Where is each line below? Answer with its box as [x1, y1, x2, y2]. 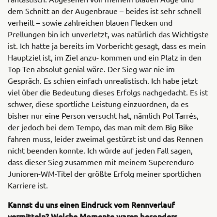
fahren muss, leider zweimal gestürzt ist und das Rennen [8, 134, 203, 143]
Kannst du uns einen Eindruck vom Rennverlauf [8, 199, 174, 210]
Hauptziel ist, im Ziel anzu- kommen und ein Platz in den [8, 52, 201, 62]
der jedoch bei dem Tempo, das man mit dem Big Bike [8, 122, 193, 132]
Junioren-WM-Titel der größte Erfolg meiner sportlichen [8, 169, 201, 178]
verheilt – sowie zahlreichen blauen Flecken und [8, 17, 172, 27]
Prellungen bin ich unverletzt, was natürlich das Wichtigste [8, 29, 209, 39]
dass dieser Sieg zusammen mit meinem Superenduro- [8, 157, 196, 167]
